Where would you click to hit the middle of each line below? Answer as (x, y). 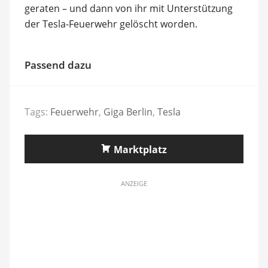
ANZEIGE (134, 183)
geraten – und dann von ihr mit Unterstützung (128, 8)
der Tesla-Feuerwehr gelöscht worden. (111, 24)
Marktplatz (140, 150)
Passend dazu (58, 65)
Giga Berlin (128, 112)
